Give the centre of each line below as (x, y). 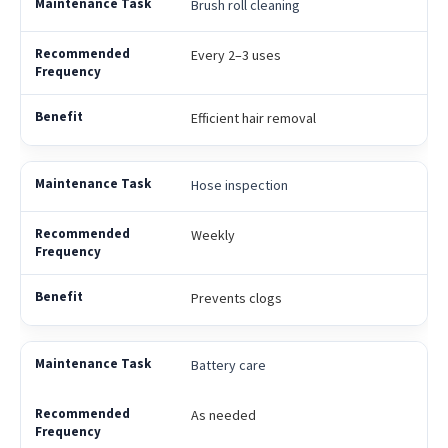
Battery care (228, 365)
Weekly (212, 235)
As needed (223, 415)
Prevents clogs (236, 298)
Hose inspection (239, 185)
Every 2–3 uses (235, 55)
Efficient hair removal (253, 118)
